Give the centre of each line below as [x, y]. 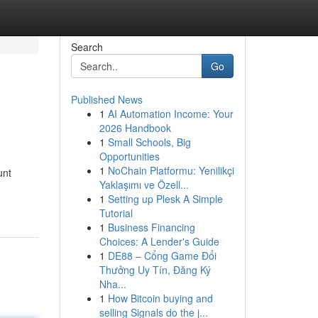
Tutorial [116, 213]
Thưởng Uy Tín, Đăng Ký [155, 270]
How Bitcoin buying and [160, 298]
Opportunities [129, 156]
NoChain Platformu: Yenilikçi [171, 170]
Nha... [113, 284]
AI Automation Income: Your [170, 114]
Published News [106, 99]
